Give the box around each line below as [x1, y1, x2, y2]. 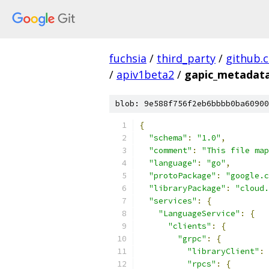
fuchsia [109, 51, 147, 65]
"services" [149, 196, 197, 206]
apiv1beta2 [116, 67, 174, 82]
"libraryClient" [187, 246, 259, 256]
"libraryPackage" [149, 183, 226, 193]
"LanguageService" [159, 208, 240, 219]
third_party [157, 51, 216, 65]
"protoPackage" [149, 171, 216, 181]
